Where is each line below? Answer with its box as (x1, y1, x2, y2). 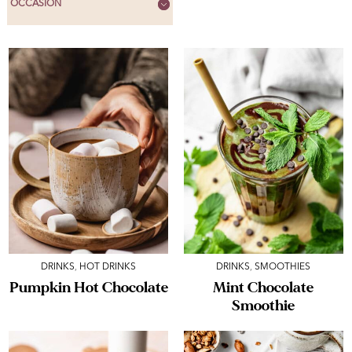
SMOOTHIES (255, 262, 311, 272)
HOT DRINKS (79, 262, 137, 272)
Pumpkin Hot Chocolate (9, 277, 168, 297)
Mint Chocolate (213, 277, 314, 297)
